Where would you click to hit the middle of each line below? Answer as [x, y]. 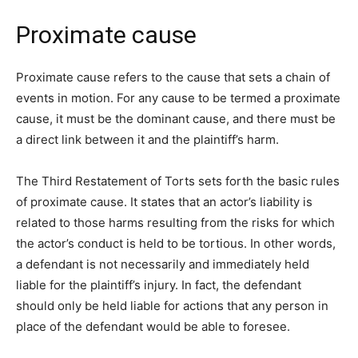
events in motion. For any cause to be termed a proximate [178, 97]
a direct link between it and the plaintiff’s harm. [149, 139]
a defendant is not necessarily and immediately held [163, 264]
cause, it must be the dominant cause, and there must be [176, 118]
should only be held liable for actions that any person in [172, 305]
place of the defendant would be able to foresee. [155, 326]
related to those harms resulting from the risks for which [175, 222]
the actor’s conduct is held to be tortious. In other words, [176, 243]
